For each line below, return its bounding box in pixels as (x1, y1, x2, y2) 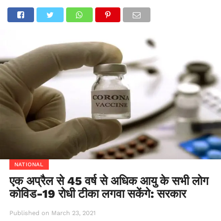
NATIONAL (14, 161, 44, 168)
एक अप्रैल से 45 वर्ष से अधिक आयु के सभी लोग (9, 174, 209, 188)
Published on (9, 209, 49, 217)
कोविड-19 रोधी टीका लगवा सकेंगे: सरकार (9, 186, 186, 201)
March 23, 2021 (51, 209, 96, 217)
